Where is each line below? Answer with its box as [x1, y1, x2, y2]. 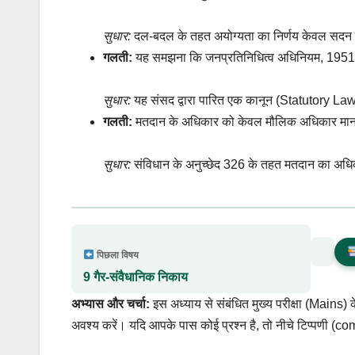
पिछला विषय [94, 249, 139, 261]
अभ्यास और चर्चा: [71, 296, 150, 311]
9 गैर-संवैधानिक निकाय [83, 269, 188, 284]
